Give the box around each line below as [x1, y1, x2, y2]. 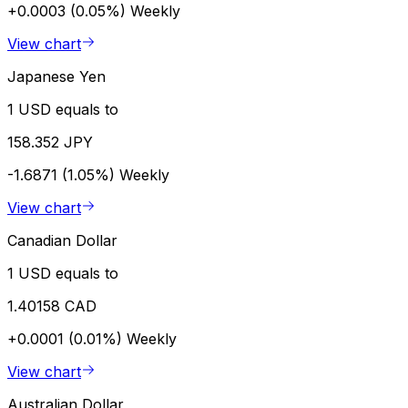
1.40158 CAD [7, 296, 97, 315]
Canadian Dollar [7, 230, 117, 250]
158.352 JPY [7, 132, 93, 151]
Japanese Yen [7, 66, 106, 86]
